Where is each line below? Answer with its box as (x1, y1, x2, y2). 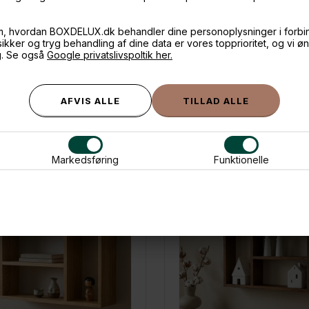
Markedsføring (52, 153, 119, 166)
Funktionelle (213, 153, 269, 166)
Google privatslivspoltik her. (47, 48, 172, 61)
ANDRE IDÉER (93, 123, 216, 147)
